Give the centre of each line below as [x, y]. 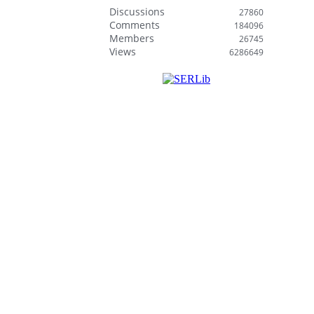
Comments [135, 25]
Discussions [137, 12]
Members [132, 38]
